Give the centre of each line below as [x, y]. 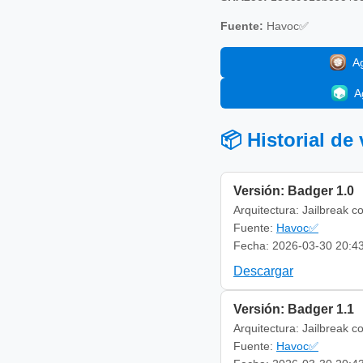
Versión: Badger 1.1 [294, 309]
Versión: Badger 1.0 [294, 190]
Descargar [263, 271]
